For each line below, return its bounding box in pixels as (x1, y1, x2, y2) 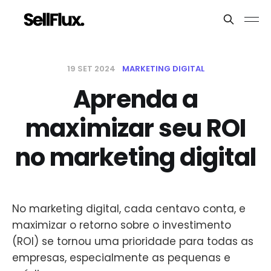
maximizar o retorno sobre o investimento (12, 218, 231, 232)
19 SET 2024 (67, 63, 117, 74)
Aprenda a (73, 82, 198, 116)
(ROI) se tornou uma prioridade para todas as (12, 234, 253, 249)
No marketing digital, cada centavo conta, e (12, 201, 246, 216)
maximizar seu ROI (25, 111, 246, 145)
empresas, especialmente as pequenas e (12, 250, 230, 265)
